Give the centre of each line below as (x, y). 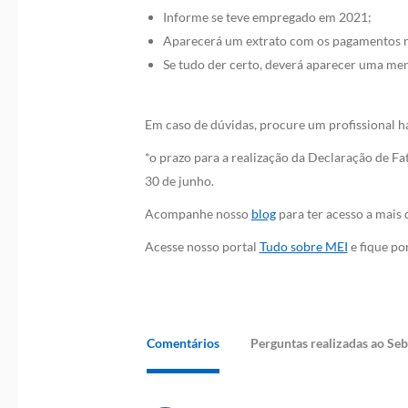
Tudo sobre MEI (303, 246)
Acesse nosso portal (202, 246)
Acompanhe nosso (198, 214)
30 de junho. (179, 181)
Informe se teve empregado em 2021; (267, 17)
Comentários (183, 343)
